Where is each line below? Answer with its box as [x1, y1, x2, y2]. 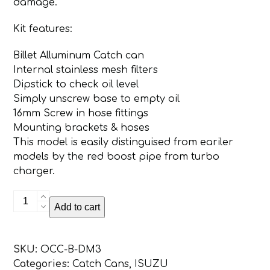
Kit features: [13, 24, 73, 35]
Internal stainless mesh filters [13, 64, 159, 76]
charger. [13, 166, 55, 177]
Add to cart [54, 202, 101, 213]
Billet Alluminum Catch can [13, 50, 145, 61]
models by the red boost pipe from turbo [13, 151, 220, 163]
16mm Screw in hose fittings [13, 108, 149, 119]
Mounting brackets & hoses [13, 122, 150, 134]
